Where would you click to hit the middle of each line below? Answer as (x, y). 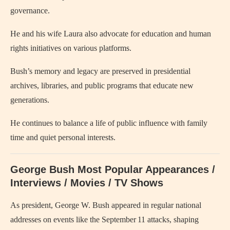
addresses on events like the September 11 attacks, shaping (104, 219)
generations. (30, 100)
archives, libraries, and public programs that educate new (102, 85)
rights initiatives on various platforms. (71, 48)
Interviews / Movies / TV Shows (87, 183)
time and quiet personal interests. (63, 137)
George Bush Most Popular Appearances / (113, 169)
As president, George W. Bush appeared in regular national (106, 205)
